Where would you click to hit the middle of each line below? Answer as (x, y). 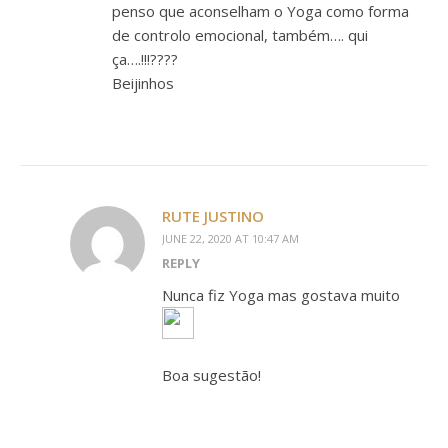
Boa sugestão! (211, 375)
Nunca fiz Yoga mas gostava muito (281, 295)
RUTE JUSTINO (213, 216)
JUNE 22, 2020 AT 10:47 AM (230, 238)
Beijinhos (143, 83)
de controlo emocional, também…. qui (240, 35)
